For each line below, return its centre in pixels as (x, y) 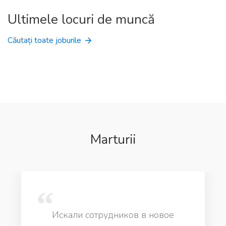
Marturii (113, 139)
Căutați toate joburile (44, 40)
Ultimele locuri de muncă (81, 19)
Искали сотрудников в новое (113, 215)
